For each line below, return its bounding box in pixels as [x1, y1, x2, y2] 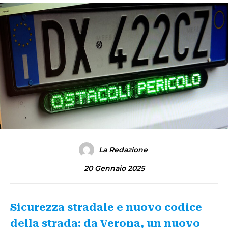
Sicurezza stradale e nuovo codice [10, 201, 202, 214]
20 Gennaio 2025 [83, 164, 145, 174]
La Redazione [99, 145, 148, 155]
